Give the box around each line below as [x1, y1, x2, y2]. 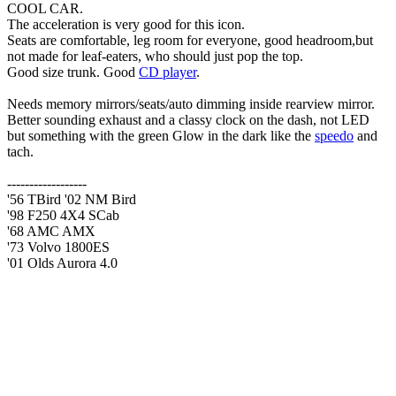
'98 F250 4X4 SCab [7, 207, 119, 223]
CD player [139, 64, 196, 80]
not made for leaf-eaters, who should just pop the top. [7, 48, 303, 64]
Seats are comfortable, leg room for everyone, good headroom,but [7, 32, 373, 48]
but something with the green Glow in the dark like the [7, 127, 315, 143]
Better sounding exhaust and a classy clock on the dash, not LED [7, 111, 369, 127]
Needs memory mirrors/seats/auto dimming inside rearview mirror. [7, 95, 375, 111]
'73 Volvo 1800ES [7, 239, 110, 255]
